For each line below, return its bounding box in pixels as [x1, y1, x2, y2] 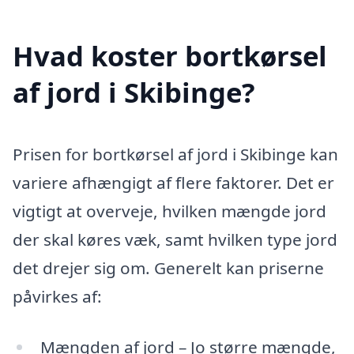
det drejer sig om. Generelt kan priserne [13, 256, 324, 279]
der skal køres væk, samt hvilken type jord [13, 228, 337, 250]
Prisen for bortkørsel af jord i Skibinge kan [13, 142, 338, 165]
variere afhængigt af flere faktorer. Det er [13, 171, 334, 194]
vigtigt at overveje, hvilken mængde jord [13, 199, 326, 222]
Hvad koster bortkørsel [13, 36, 327, 74]
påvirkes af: [13, 284, 102, 307]
